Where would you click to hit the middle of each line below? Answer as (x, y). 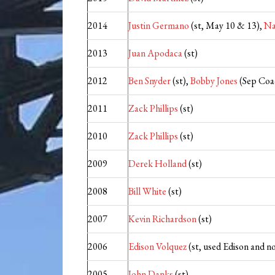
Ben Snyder (149, 81)
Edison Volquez (157, 247)
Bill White (147, 192)
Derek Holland (157, 164)
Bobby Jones (214, 81)
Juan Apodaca (155, 53)
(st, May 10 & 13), (227, 26)
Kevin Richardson (162, 219)
